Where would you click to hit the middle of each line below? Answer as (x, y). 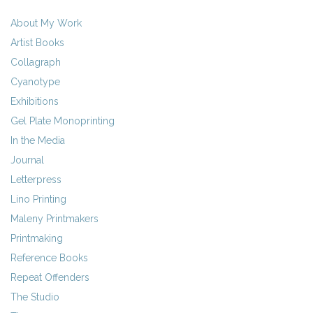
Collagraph (36, 62)
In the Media (38, 140)
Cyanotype (35, 81)
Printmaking (37, 238)
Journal (27, 160)
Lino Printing (38, 199)
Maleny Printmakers (54, 218)
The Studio (35, 297)
